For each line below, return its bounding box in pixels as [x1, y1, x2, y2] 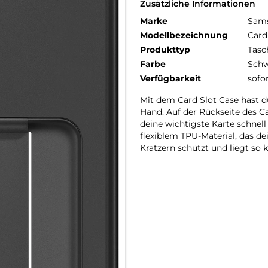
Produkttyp [140, 44, 190, 55]
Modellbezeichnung [140, 30, 228, 41]
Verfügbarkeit [140, 73, 201, 84]
